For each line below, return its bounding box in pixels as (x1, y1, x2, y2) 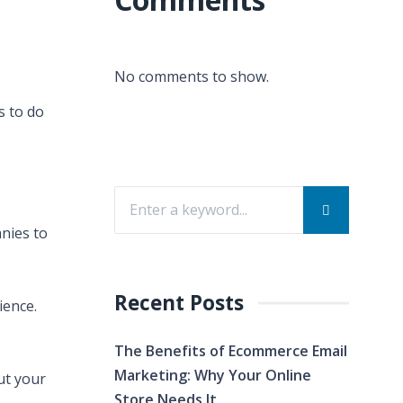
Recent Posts (114, 289, 244, 317)
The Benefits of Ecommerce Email (114, 341, 347, 361)
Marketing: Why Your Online (114, 365, 311, 385)
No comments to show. (114, 67, 269, 86)
